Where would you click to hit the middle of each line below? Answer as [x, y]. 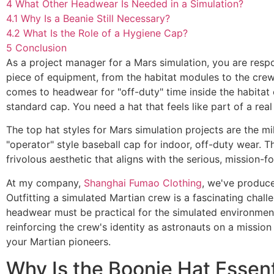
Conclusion [41, 48]
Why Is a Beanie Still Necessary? [95, 18]
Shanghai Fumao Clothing [143, 183]
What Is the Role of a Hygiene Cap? [106, 33]
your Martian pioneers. [58, 241]
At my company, [45, 183]
